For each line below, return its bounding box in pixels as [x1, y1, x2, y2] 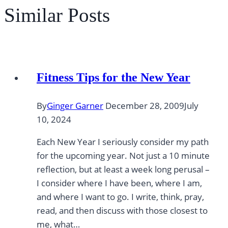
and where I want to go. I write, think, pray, [37, 190, 204, 203]
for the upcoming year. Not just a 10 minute [37, 149, 210, 161]
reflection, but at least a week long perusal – [37, 163, 210, 175]
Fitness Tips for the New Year [37, 70, 190, 84]
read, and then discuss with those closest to [37, 204, 208, 216]
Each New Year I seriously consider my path [37, 135, 209, 148]
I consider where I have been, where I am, [37, 177, 202, 189]
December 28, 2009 [105, 99, 184, 111]
